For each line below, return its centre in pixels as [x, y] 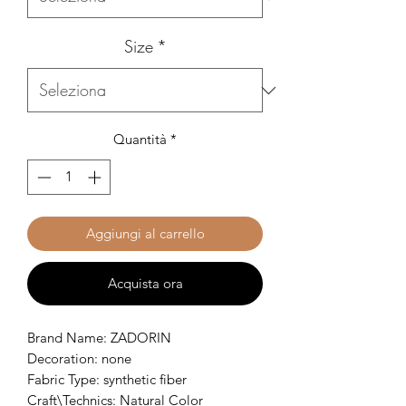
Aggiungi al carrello [145, 233]
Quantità [140, 139]
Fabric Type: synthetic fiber [107, 379]
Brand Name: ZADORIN [99, 337]
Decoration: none [79, 358]
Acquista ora [145, 283]
